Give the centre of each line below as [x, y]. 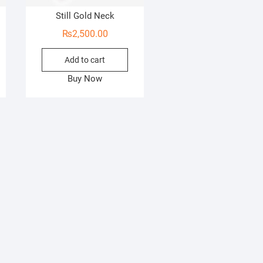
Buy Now [85, 79]
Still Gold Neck [85, 16]
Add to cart [85, 60]
